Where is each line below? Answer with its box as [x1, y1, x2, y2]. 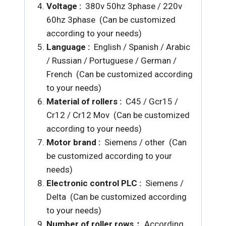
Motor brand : [46, 137, 104, 147]
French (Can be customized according [46, 69, 193, 79]
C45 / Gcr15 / [125, 96, 178, 106]
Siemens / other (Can [104, 137, 187, 147]
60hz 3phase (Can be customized [46, 15, 176, 25]
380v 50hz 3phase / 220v [83, 1, 182, 11]
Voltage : [46, 1, 83, 11]
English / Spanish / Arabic [91, 42, 190, 52]
